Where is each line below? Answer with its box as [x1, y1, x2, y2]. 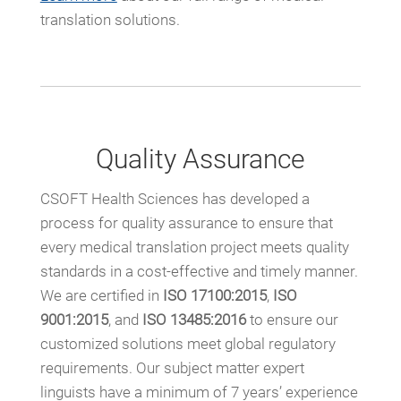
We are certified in [39, 286, 159, 304]
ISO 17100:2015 [158, 286, 267, 304]
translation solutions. [39, 10, 180, 29]
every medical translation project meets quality [39, 237, 349, 256]
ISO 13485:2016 [141, 310, 246, 328]
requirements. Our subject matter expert [39, 358, 304, 377]
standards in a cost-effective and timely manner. [39, 261, 358, 280]
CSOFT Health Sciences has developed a [39, 189, 310, 208]
